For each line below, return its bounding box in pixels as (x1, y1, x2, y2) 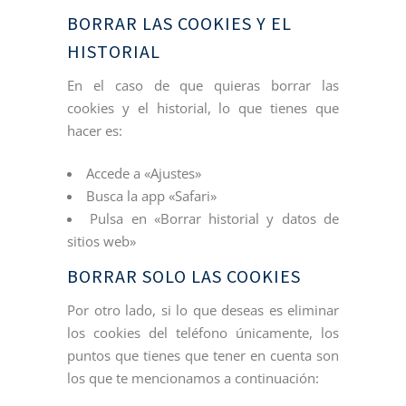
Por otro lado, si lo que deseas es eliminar (67, 301, 339, 320)
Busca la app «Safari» (86, 187, 217, 206)
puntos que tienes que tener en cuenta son (67, 346, 339, 365)
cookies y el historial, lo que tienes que (67, 99, 339, 118)
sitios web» (67, 232, 136, 251)
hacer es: (67, 121, 126, 140)
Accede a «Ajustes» (86, 164, 201, 183)
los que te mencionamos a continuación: (67, 369, 323, 388)
